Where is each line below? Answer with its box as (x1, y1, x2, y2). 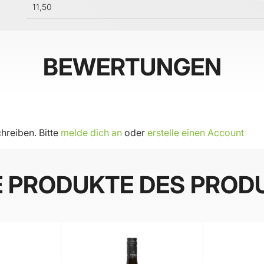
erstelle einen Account (147, 127, 244, 139)
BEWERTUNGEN (42, 52, 222, 82)
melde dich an (61, 127, 122, 139)
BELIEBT (203, 236, 228, 245)
